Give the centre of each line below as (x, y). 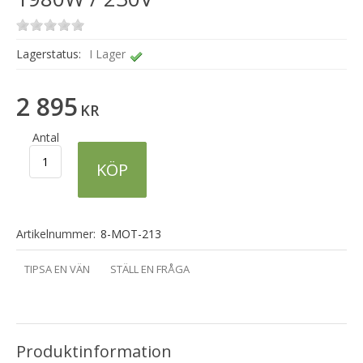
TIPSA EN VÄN (57, 269)
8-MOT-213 (131, 233)
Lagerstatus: (49, 53)
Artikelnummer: (56, 233)
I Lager (106, 53)
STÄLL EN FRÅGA (150, 269)
